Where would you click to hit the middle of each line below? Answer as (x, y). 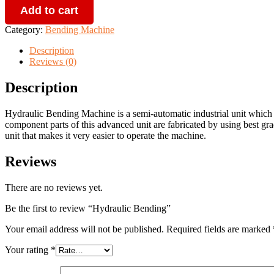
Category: (25, 29)
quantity (20, 10)
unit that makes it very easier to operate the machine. (106, 135)
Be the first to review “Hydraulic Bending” (88, 208)
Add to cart (49, 10)
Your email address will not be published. (84, 229)
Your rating (28, 250)
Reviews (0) (53, 61)
